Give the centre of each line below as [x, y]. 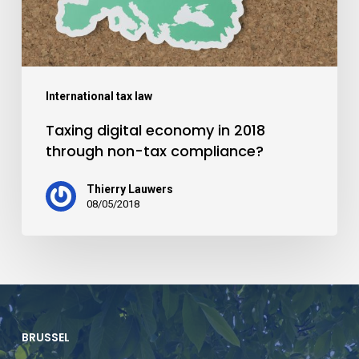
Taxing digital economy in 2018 [155, 130]
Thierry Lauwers [129, 189]
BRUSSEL [45, 338]
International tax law [99, 96]
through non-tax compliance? [154, 151]
